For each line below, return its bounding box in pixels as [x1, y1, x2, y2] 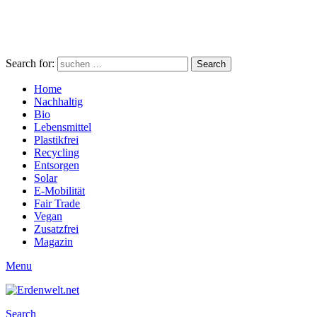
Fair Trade [34, 197, 80, 209]
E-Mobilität [34, 184, 85, 197]
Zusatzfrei [34, 222, 79, 235]
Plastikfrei [34, 133, 79, 146]
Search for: [6, 57, 54, 69]
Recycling [34, 146, 79, 158]
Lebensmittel [34, 120, 91, 133]
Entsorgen [34, 158, 79, 171]
